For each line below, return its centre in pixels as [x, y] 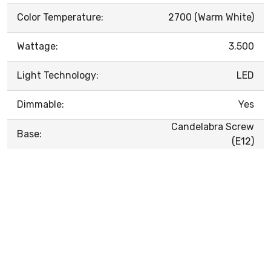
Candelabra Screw [213, 126]
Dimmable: [41, 104]
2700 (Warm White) [211, 17]
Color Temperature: [60, 17]
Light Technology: [58, 75]
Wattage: [38, 46]
